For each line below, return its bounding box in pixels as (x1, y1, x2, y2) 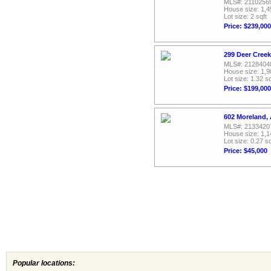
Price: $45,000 (224, 147, 267, 154)
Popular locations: (13, 259, 75, 267)
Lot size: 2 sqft (224, 13, 267, 20)
